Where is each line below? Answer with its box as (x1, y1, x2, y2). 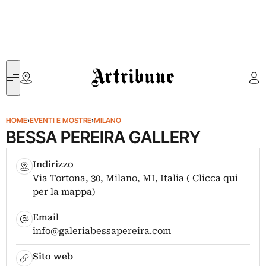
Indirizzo (33, 159, 74, 170)
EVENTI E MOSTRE (30, 116, 91, 125)
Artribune (91, 61, 126, 72)
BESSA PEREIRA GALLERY (6, 127, 201, 147)
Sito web (33, 251, 74, 262)
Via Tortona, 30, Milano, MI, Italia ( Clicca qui (33, 173, 239, 183)
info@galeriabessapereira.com (33, 226, 172, 236)
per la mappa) (33, 186, 96, 197)
